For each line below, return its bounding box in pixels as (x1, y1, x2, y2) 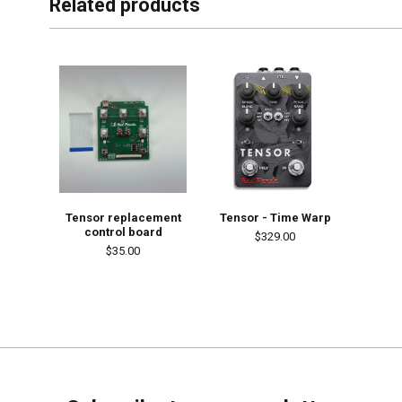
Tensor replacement (65, 211, 181, 225)
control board (83, 225, 162, 240)
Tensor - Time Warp (219, 211, 331, 225)
